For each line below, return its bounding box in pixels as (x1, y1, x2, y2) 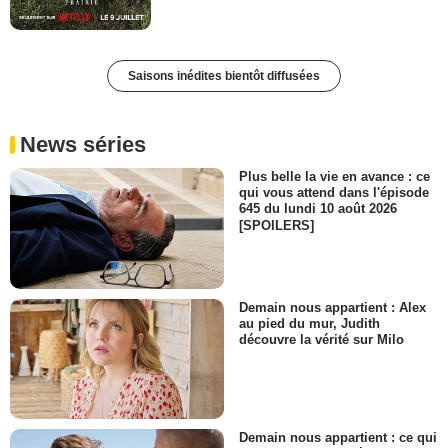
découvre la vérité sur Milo (239, 331, 404, 347)
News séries (20, 132, 146, 158)
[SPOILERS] (239, 217, 314, 233)
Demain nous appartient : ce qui (239, 430, 437, 446)
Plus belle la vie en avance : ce (239, 169, 430, 185)
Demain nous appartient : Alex (239, 299, 426, 315)
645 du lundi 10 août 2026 (239, 201, 397, 217)
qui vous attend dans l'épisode (239, 185, 429, 201)
